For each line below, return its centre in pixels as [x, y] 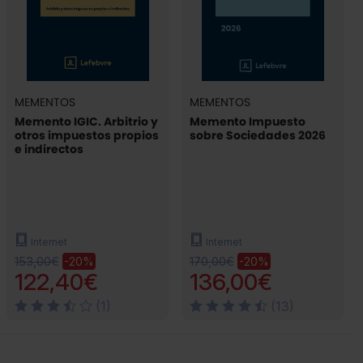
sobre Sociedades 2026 [258, 135]
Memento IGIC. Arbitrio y [86, 121]
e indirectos [49, 149]
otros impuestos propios [87, 135]
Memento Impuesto [248, 121]
